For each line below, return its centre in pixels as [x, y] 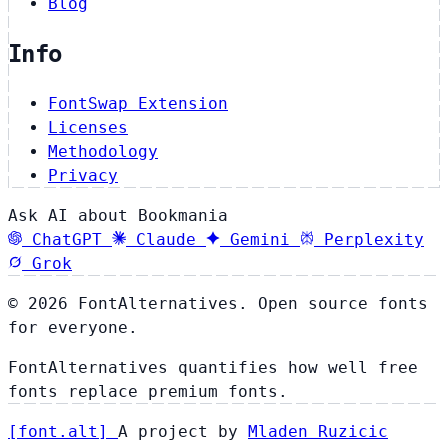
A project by [183, 431]
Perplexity [374, 239]
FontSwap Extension [138, 103]
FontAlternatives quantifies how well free [213, 367]
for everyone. [73, 327]
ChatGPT [67, 239]
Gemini [260, 239]
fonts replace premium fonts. [148, 391]
